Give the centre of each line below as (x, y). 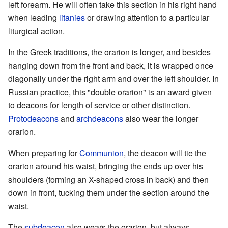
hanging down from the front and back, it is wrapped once (111, 65)
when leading (34, 17)
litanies (72, 17)
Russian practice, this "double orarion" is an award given (110, 92)
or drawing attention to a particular (147, 17)
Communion (102, 153)
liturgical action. (36, 31)
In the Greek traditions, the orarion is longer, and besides (109, 52)
